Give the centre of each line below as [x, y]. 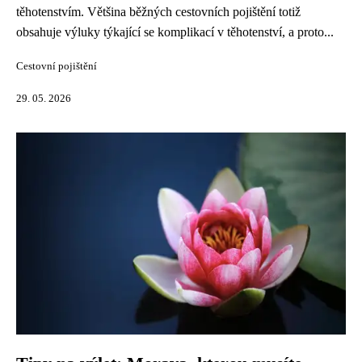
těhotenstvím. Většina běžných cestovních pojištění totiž [158, 12]
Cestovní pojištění [57, 66]
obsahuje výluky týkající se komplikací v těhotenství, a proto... [175, 32]
